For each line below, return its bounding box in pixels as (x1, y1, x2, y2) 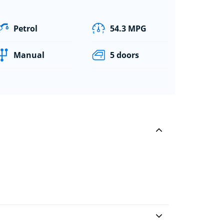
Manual (13, 49, 45, 60)
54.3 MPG (109, 22, 146, 34)
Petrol (13, 22, 38, 34)
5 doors (109, 49, 139, 60)
